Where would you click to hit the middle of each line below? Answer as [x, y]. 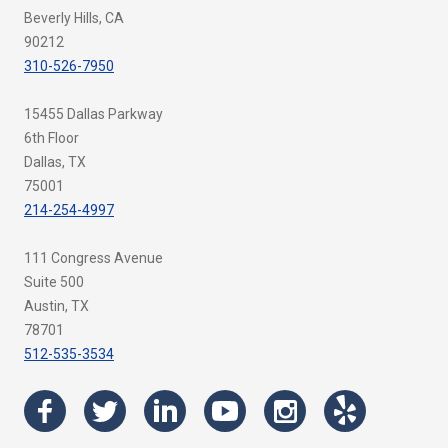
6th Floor [51, 138]
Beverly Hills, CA [74, 18]
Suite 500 [54, 282]
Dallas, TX [55, 162]
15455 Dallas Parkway [93, 114]
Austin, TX [56, 306]
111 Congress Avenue [93, 258]
